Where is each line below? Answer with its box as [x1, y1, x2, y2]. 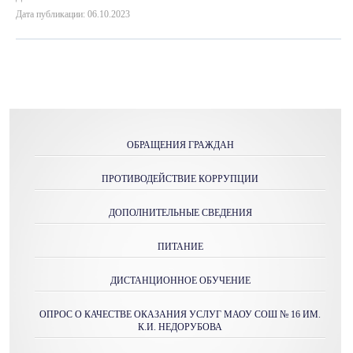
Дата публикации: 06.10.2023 [16, 9, 130, 20]
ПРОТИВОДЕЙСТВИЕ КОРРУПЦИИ [102, 173, 258, 184]
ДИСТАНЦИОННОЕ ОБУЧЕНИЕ [110, 275, 251, 286]
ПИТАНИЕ [157, 241, 203, 252]
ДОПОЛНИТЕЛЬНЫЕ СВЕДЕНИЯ [108, 207, 252, 218]
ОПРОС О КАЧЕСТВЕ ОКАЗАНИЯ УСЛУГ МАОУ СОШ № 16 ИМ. [39, 309, 321, 320]
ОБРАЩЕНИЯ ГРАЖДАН [126, 139, 234, 150]
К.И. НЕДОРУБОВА [138, 321, 222, 333]
